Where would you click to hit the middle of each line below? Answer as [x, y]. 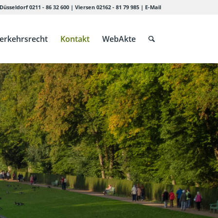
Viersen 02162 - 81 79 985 [107, 7]
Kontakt [75, 39]
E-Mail [153, 7]
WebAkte [119, 39]
